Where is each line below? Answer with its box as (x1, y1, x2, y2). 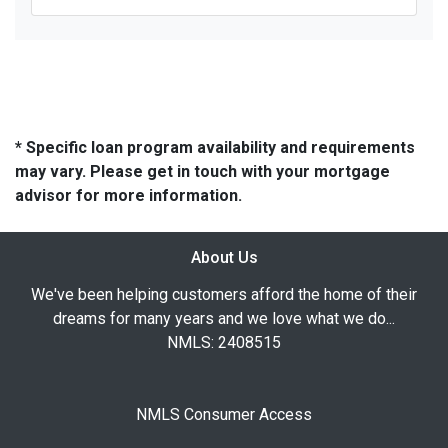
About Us (190, 247, 258, 267)
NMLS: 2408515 (167, 332, 281, 352)
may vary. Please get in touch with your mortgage (15, 161, 390, 181)
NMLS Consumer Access (136, 404, 312, 424)
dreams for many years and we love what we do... (53, 308, 395, 328)
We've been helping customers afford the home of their (31, 284, 417, 304)
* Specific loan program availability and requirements (15, 137, 415, 157)
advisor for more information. (15, 185, 242, 205)
